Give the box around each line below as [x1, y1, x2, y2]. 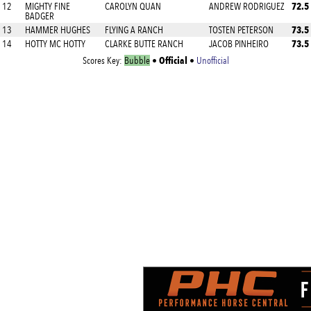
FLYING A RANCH [105, 24, 163, 35]
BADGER [25, 10, 54, 22]
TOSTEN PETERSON [209, 24, 274, 35]
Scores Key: [82, 55, 124, 66]
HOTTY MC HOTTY [25, 38, 85, 49]
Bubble [124, 55, 150, 66]
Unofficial [196, 55, 229, 66]
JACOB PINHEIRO [209, 38, 269, 49]
